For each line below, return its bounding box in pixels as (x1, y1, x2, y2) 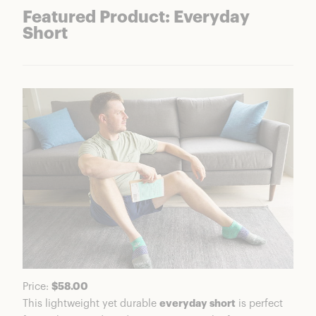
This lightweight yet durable (23, 298, 159, 310)
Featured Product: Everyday (23, 9, 250, 27)
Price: (23, 281, 51, 293)
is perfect (236, 298, 283, 310)
